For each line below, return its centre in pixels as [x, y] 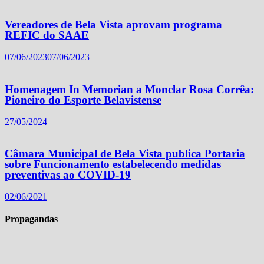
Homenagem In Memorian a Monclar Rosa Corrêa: [129, 89]
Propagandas [31, 219]
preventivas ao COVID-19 [68, 175]
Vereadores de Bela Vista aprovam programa [113, 25]
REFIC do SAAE [47, 35]
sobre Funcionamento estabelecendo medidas [113, 164]
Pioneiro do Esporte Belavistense [83, 100]
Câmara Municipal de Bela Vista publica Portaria [125, 154]
